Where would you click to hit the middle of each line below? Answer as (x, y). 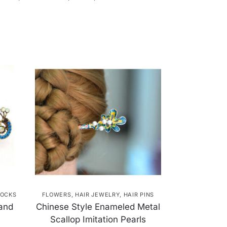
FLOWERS (56, 195)
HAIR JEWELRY (97, 195)
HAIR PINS (139, 195)
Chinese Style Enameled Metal (98, 207)
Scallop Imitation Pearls (98, 220)
